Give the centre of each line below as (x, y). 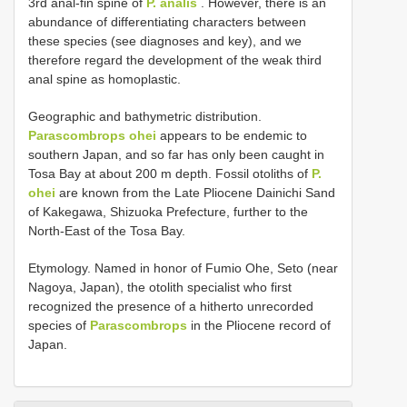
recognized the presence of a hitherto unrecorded (171, 306)
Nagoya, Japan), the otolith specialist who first (160, 287)
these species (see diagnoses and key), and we (165, 40)
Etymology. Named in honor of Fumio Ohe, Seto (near (183, 268)
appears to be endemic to (232, 135)
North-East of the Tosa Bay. (107, 230)
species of (59, 325)
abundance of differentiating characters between (167, 21)
